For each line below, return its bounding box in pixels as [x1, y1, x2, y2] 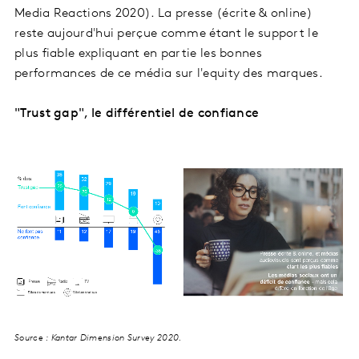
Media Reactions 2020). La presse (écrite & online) [14, 7, 313, 21]
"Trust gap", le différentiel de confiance [14, 107, 260, 121]
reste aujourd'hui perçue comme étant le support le [14, 27, 318, 41]
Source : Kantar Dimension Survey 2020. [14, 333, 182, 343]
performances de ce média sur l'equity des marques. [14, 67, 327, 81]
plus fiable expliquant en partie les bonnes [14, 47, 262, 61]
